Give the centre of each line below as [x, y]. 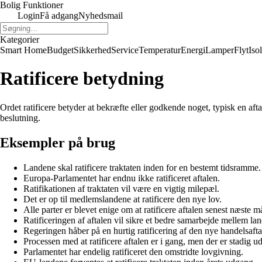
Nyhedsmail [101, 15]
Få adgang [59, 15]
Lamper [220, 50]
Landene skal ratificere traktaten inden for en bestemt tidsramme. [142, 167]
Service [125, 50]
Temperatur [160, 50]
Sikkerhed [92, 50]
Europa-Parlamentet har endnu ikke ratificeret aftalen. [122, 178]
